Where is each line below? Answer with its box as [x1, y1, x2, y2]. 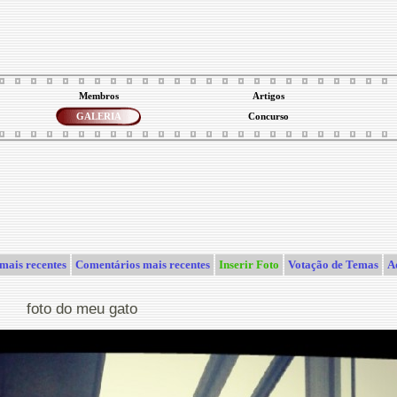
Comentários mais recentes [75, 258, 210, 271]
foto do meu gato [26, 300, 137, 317]
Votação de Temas [288, 258, 378, 271]
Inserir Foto [219, 258, 279, 271]
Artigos [253, 91, 284, 101]
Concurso [248, 112, 289, 121]
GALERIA [75, 112, 121, 121]
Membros [78, 91, 119, 101]
